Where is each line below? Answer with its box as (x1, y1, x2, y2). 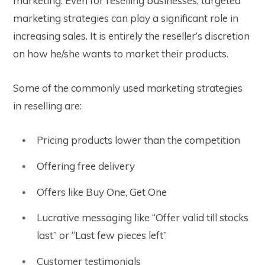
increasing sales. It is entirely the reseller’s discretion (13, 30, 250, 43)
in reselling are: (13, 99, 82, 112)
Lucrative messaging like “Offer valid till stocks (37, 211, 248, 224)
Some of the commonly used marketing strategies (13, 82, 243, 95)
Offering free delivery (37, 160, 135, 173)
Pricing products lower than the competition (37, 134, 240, 147)
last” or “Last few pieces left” (37, 229, 167, 242)
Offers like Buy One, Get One (37, 185, 167, 198)
